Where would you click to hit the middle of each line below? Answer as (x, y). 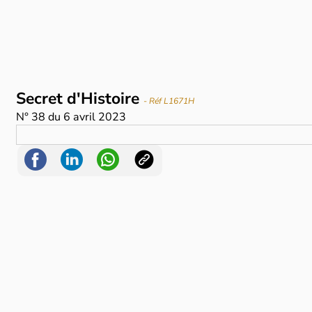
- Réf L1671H (169, 101)
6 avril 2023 (95, 117)
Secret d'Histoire (80, 99)
